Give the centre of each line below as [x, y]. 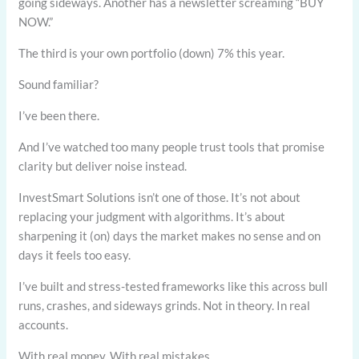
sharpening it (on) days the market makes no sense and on [170, 236]
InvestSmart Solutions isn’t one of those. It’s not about [160, 198]
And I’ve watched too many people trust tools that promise [172, 147]
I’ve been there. [59, 116]
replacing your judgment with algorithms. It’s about [152, 217]
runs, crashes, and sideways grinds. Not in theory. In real [165, 306]
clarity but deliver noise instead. [103, 166]
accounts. [44, 325]
